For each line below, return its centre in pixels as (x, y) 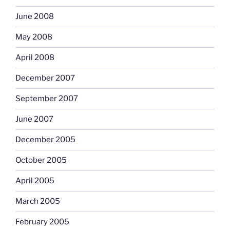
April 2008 (35, 58)
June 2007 (34, 119)
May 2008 (34, 37)
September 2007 (47, 99)
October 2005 (41, 160)
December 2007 (45, 78)
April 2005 (35, 181)
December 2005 (45, 140)
